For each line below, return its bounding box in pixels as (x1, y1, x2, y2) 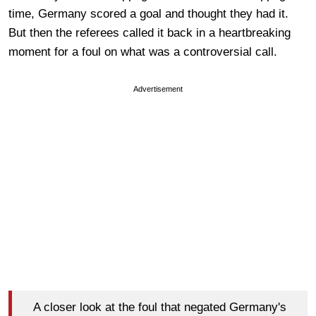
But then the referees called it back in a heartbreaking (8, 25, 291, 39)
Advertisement (133, 84, 183, 93)
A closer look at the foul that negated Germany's (33, 300, 286, 315)
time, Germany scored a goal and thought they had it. (8, 6, 288, 20)
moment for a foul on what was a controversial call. (8, 44, 281, 59)
